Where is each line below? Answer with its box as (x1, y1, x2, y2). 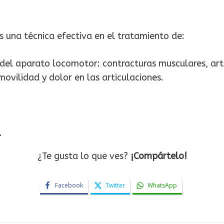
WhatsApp (147, 181, 177, 190)
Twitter (105, 181, 125, 190)
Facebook (54, 181, 83, 190)
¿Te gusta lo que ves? (37, 150, 130, 162)
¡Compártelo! (130, 150, 187, 162)
